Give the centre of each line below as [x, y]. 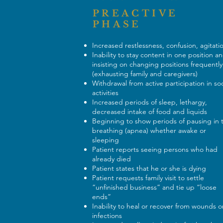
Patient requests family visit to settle [148, 178]
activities [106, 93]
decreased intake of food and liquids [150, 111]
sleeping [106, 140]
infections [108, 216]
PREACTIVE [135, 13]
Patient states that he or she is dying [150, 168]
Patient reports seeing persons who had [155, 149]
